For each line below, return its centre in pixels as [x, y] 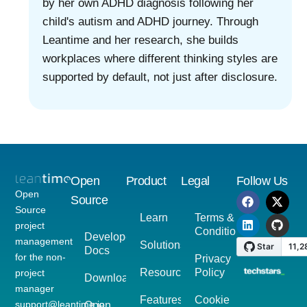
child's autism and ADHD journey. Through [151, 21]
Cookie [212, 299]
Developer [110, 236]
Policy [210, 272]
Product [146, 181]
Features [161, 299]
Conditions [221, 231]
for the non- [41, 257]
